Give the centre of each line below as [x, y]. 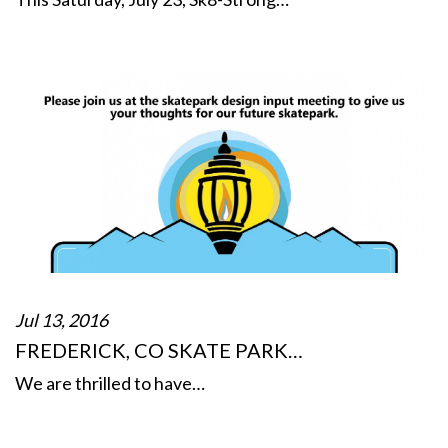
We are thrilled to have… [110, 382]
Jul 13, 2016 [61, 319]
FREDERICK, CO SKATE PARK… [159, 349]
